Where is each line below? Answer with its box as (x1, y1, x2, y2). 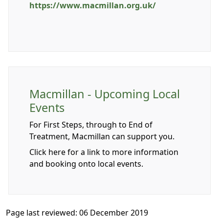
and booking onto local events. (29, 160, 143, 168)
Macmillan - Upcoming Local (29, 88, 180, 100)
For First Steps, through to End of (29, 121, 153, 129)
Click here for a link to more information (29, 148, 178, 156)
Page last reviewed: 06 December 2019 (6, 209, 148, 217)
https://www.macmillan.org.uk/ (29, 1, 156, 9)
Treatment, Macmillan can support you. (29, 132, 176, 140)
